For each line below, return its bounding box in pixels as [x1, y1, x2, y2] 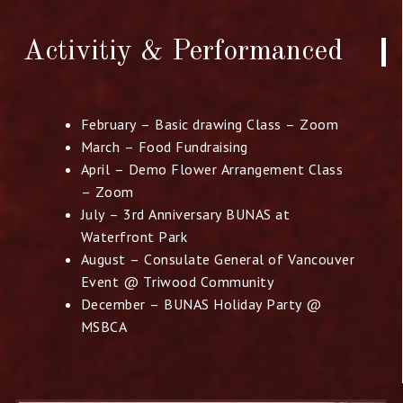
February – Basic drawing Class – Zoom [80, 114, 339, 133]
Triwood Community [142, 272, 274, 291]
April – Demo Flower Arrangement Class [80, 159, 344, 178]
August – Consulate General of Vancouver [80, 249, 355, 268]
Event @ [80, 272, 139, 291]
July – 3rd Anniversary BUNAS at [80, 204, 291, 223]
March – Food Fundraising [80, 137, 248, 156]
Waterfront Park [80, 227, 188, 246]
